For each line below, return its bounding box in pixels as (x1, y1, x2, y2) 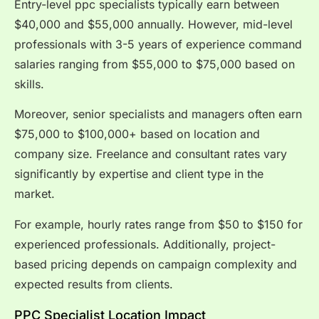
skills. (14, 76, 44, 91)
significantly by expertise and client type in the (14, 167, 263, 182)
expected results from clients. (14, 276, 173, 291)
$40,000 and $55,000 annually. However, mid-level (14, 16, 293, 31)
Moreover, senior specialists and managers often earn (14, 107, 302, 122)
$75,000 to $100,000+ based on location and (14, 127, 260, 142)
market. (14, 187, 55, 202)
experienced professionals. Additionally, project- (14, 236, 276, 251)
